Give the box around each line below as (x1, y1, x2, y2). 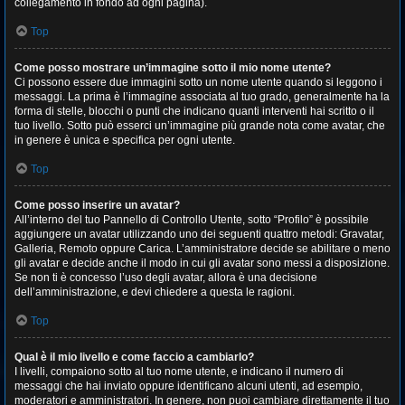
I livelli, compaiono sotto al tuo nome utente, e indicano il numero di (14, 365, 344, 378)
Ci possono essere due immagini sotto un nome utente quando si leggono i (14, 76, 382, 89)
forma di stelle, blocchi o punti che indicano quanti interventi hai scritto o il (14, 105, 374, 118)
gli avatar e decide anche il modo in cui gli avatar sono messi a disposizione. (14, 257, 390, 269)
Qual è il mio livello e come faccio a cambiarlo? (14, 351, 254, 363)
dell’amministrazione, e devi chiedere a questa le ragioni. (14, 286, 295, 298)
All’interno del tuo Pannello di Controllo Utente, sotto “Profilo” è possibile (14, 213, 369, 226)
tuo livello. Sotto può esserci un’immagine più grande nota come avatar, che (14, 119, 385, 132)
